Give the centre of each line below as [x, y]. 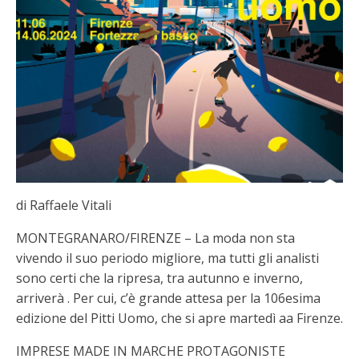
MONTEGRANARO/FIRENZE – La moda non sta [155, 238]
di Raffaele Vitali [64, 205]
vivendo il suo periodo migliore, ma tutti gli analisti [167, 258]
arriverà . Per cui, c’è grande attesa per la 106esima [168, 298]
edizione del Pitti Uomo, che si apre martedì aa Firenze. [179, 318]
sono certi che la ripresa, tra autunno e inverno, [159, 278]
